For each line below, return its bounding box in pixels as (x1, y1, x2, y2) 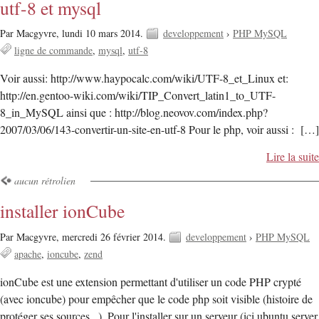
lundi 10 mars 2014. (62, 26, 146, 40)
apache (14, 246, 41, 261)
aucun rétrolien (14, 174, 75, 188)
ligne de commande (14, 43, 93, 57)
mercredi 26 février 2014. (62, 229, 169, 244)
